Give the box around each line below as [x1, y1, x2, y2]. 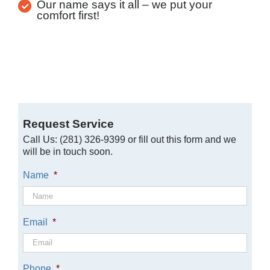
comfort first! [37, 9, 100, 22]
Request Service [22, 116, 114, 130]
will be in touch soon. [22, 146, 113, 157]
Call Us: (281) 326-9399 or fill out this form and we [22, 134, 236, 145]
